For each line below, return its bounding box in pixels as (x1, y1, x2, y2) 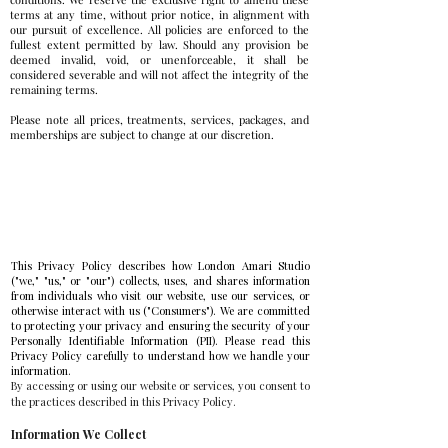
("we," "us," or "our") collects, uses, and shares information (11, 273, 310, 288)
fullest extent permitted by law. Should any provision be (10, 37, 309, 52)
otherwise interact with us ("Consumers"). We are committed (11, 303, 310, 318)
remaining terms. (10, 82, 98, 97)
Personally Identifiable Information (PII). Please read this (11, 333, 310, 348)
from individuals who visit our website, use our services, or (11, 288, 310, 303)
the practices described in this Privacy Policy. (11, 394, 236, 409)
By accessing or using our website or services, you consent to (11, 378, 310, 393)
